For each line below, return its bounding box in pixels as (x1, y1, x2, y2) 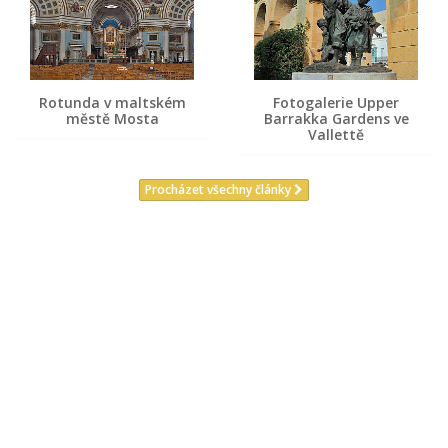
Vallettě (308, 124, 364, 144)
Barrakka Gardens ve (263, 108, 409, 128)
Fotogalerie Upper (273, 92, 399, 112)
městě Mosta (65, 108, 159, 128)
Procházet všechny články (145, 181, 294, 199)
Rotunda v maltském (38, 92, 186, 112)
